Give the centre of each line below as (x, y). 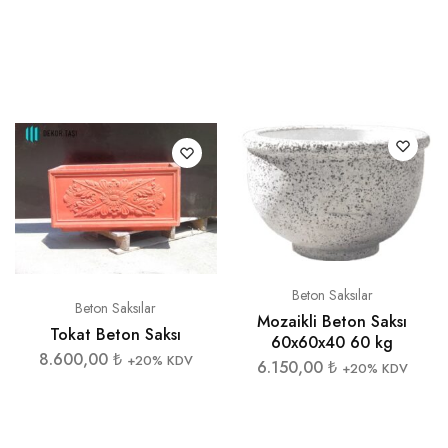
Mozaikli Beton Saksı (332, 321)
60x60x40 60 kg (332, 342)
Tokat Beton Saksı (116, 335)
